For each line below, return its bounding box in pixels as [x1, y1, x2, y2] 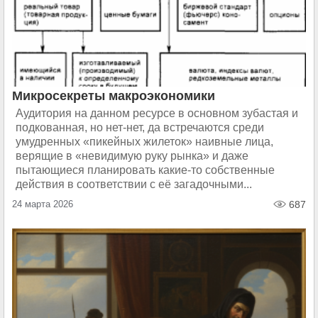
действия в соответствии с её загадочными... [16, 178, 252, 190]
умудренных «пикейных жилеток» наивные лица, [16, 136, 273, 148]
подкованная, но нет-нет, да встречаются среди [16, 121, 264, 133]
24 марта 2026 [12, 199, 73, 209]
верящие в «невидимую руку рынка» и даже [16, 150, 248, 162]
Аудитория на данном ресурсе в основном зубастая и [16, 107, 298, 119]
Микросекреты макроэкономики [12, 89, 215, 103]
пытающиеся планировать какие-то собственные [16, 164, 275, 176]
